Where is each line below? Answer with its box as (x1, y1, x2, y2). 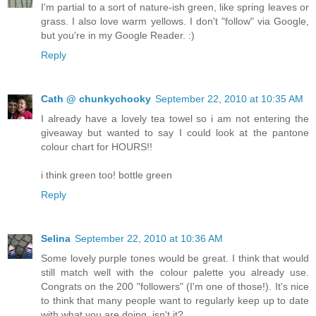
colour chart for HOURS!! (41, 140, 152, 152)
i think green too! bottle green (41, 169, 172, 181)
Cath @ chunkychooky (41, 92, 151, 104)
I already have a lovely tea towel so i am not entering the (41, 112, 309, 124)
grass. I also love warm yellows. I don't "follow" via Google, (41, 15, 309, 27)
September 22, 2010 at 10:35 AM (155, 92, 303, 104)
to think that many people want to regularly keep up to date (41, 294, 309, 306)
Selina (41, 232, 71, 244)
